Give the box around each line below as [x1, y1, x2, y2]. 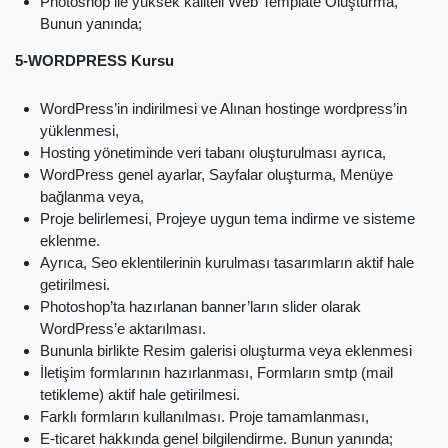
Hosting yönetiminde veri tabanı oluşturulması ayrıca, [40, 144, 386, 162]
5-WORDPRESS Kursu [15, 52, 174, 70]
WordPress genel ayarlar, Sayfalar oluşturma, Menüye [40, 166, 393, 184]
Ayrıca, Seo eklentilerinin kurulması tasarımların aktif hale [40, 254, 414, 272]
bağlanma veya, [40, 188, 144, 206]
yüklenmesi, [40, 122, 119, 140]
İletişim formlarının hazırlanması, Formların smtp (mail [40, 364, 393, 382]
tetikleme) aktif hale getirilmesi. [40, 386, 240, 404]
